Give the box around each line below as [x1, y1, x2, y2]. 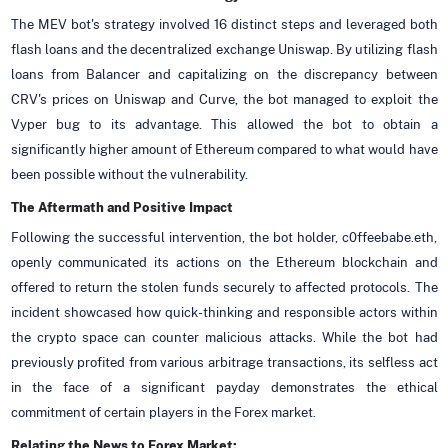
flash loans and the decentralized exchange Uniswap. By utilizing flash [10, 41, 438, 57]
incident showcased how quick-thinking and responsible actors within [10, 304, 438, 320]
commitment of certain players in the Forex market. [10, 404, 316, 420]
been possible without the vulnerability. [10, 166, 248, 182]
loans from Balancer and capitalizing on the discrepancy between [10, 66, 438, 82]
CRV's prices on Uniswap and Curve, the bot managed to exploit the [10, 91, 438, 107]
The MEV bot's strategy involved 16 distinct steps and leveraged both [10, 16, 438, 32]
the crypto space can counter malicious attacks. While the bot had [10, 329, 438, 345]
